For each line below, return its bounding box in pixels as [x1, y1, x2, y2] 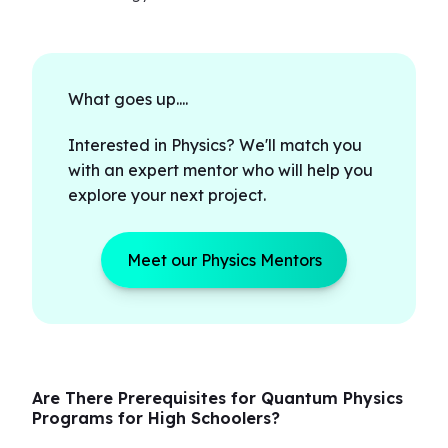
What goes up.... [68, 89, 188, 109]
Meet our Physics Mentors [126, 250, 322, 270]
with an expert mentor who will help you [68, 160, 373, 180]
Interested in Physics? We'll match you [68, 135, 362, 155]
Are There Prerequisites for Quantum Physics [32, 388, 403, 408]
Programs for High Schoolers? [32, 408, 280, 428]
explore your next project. [68, 185, 266, 205]
